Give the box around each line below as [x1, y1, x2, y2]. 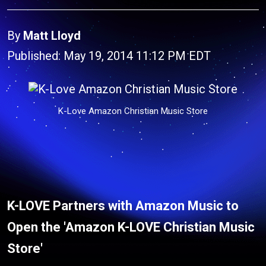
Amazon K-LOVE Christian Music [65, 219, 255, 235]
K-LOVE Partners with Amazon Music [7, 198, 223, 213]
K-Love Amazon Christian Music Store [58, 105, 208, 116]
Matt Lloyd [23, 28, 81, 43]
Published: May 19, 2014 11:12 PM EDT [7, 49, 211, 63]
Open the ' [7, 219, 65, 235]
